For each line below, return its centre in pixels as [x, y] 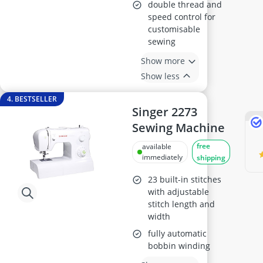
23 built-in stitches [185, 179]
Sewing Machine [179, 128]
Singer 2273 [165, 112]
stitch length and [182, 204]
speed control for [182, 17]
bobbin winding [179, 246]
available [157, 146]
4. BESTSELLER [32, 99]
